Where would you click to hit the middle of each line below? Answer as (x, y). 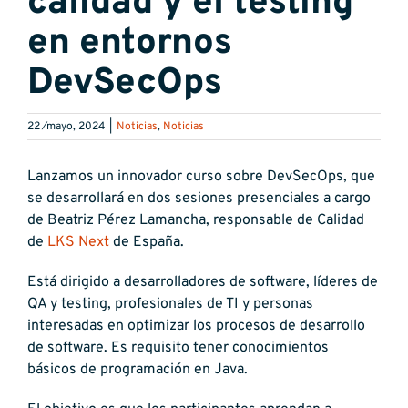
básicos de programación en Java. (137, 370)
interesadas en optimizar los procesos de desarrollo (196, 326)
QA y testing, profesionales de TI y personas (170, 305)
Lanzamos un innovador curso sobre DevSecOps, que (201, 177)
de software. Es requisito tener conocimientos (178, 348)
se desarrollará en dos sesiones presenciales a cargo (199, 199)
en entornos (130, 44)
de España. (146, 243)
